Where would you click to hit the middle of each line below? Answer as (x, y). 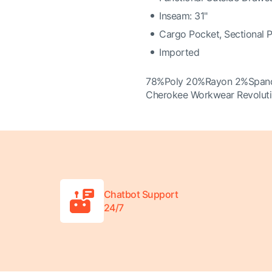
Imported (179, 52)
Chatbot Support (141, 194)
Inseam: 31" (183, 16)
